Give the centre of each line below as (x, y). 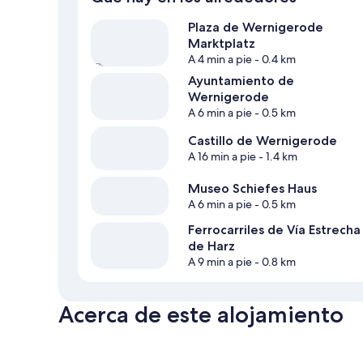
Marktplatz (222, 44)
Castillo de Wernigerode (263, 141)
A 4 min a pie (220, 60)
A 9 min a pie (220, 262)
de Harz (211, 246)
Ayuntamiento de (241, 81)
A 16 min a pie (222, 157)
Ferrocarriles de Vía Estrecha (274, 230)
